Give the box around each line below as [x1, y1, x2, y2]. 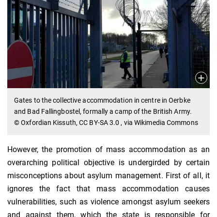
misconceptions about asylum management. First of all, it [7, 171, 210, 181]
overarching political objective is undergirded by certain [7, 158, 210, 168]
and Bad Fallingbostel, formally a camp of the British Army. [14, 108, 192, 116]
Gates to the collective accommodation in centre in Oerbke [14, 96, 190, 105]
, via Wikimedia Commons [121, 119, 198, 127]
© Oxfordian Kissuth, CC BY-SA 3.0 [14, 119, 121, 127]
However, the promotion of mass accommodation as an [7, 145, 210, 155]
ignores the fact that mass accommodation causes [7, 184, 210, 194]
